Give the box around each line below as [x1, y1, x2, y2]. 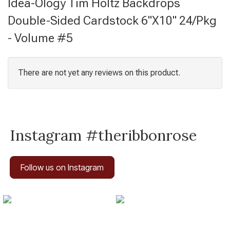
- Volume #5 [8, 31, 73, 45]
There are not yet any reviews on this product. [18, 68, 180, 78]
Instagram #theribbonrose [10, 126, 197, 145]
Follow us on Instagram [21, 162, 104, 172]
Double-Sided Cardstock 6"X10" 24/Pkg [8, 13, 217, 28]
